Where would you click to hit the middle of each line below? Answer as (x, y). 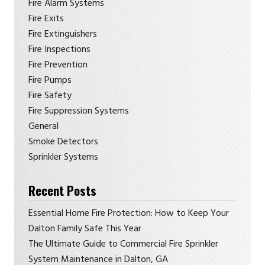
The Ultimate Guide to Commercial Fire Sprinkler (123, 244)
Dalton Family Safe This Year (85, 229)
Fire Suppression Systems (79, 112)
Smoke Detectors (63, 142)
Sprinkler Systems (63, 158)
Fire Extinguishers (63, 35)
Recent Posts (62, 190)
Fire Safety (50, 96)
